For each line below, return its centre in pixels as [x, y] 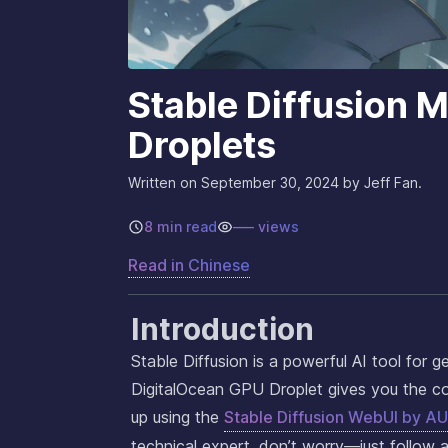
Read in [158, 265]
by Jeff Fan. [380, 183]
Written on [162, 183]
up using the [177, 417]
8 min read [180, 227]
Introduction [222, 329]
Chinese [219, 265]
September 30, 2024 [270, 183]
